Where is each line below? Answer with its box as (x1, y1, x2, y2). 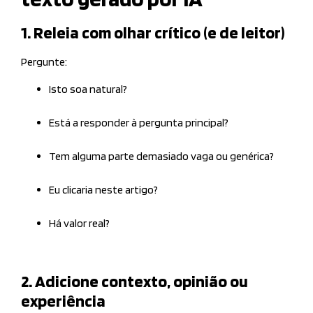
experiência (21, 290, 105, 311)
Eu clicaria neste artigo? (49, 182, 158, 196)
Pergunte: (21, 55, 67, 69)
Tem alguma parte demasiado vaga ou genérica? (49, 149, 274, 163)
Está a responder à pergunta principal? (49, 115, 228, 129)
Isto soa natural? (49, 82, 127, 96)
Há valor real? (49, 216, 110, 230)
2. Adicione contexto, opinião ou (21, 270, 248, 291)
